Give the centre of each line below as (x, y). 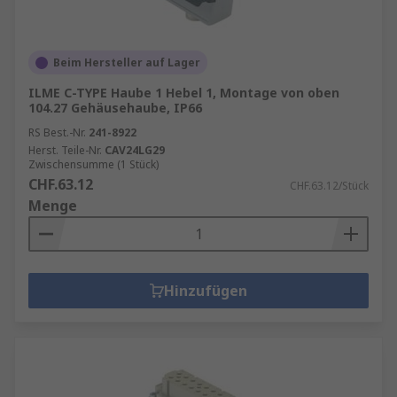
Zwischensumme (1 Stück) (93, 164)
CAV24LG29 (135, 150)
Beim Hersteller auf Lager (127, 62)
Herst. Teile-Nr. (65, 150)
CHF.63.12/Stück (329, 186)
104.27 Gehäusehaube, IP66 (115, 108)
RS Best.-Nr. (57, 132)
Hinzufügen (206, 291)
